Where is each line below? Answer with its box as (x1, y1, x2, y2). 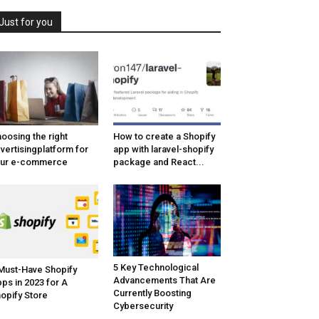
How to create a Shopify (113, 131, 215, 142)
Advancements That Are (113, 275, 216, 286)
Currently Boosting (113, 288, 192, 299)
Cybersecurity (113, 300, 173, 312)
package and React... (113, 157, 204, 168)
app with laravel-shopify (113, 144, 214, 155)
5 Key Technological (113, 262, 199, 273)
